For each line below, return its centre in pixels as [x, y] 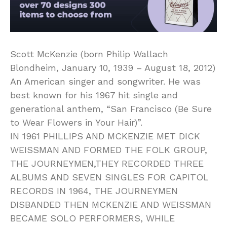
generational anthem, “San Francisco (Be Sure [111, 109]
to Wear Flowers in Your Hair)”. [76, 123]
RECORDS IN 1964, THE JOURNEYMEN [94, 191]
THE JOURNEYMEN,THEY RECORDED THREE [107, 164]
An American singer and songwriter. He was [105, 82]
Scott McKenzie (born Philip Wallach [89, 54]
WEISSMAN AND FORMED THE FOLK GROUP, [109, 150]
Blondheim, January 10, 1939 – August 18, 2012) [113, 68]
